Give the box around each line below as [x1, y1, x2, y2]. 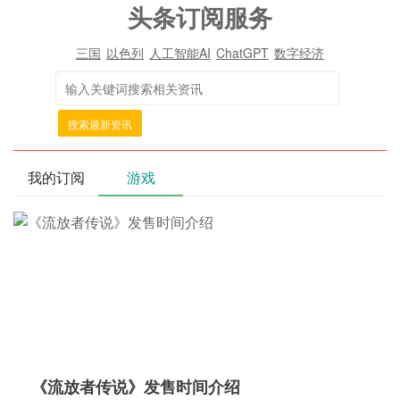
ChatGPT [216, 44, 269, 62]
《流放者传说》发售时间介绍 [31, 375, 240, 398]
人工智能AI [149, 44, 211, 62]
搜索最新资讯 [68, 116, 132, 131]
